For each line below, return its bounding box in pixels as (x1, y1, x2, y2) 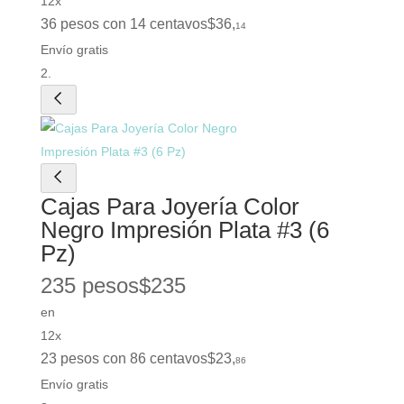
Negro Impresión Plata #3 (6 (40, 216, 329, 243)
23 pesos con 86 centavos (40, 350, 207, 366)
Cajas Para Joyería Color (40, 192, 299, 220)
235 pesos (40, 272, 139, 298)
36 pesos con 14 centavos (40, 15, 207, 32)
